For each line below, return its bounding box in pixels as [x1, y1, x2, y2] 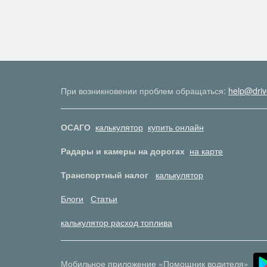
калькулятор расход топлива [61, 216, 172, 228]
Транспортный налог [61, 168, 148, 181]
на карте [190, 144, 223, 157]
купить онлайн [148, 120, 204, 133]
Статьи [91, 192, 117, 204]
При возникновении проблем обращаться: [61, 84, 228, 97]
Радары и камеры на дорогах [61, 144, 185, 157]
